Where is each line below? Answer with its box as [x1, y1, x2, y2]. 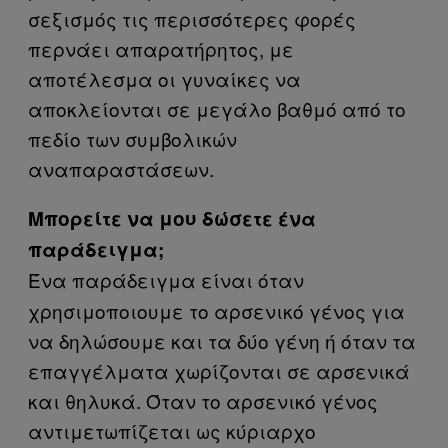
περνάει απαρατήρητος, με [28, 35, 294, 62]
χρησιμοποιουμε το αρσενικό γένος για [28, 297, 405, 324]
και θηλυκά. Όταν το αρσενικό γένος [28, 387, 378, 414]
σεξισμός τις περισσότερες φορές [28, 5, 356, 32]
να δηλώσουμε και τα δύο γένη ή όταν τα [28, 327, 416, 354]
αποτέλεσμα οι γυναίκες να [28, 65, 301, 92]
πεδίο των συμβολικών [28, 125, 237, 152]
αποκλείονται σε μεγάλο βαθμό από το [28, 95, 406, 122]
